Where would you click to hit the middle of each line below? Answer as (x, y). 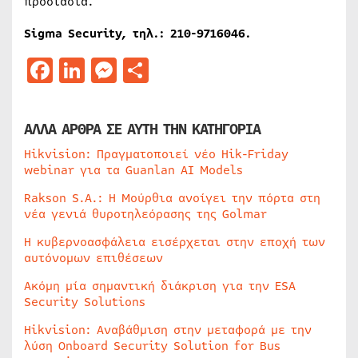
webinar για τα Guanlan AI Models (133, 170)
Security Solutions (85, 302)
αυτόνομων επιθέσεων (93, 258)
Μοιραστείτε (226, 70)
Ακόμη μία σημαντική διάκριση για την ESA (160, 286)
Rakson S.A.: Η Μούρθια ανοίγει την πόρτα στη (172, 198)
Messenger (181, 70)
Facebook (109, 70)
